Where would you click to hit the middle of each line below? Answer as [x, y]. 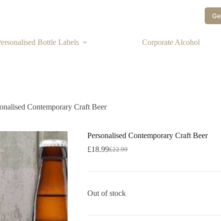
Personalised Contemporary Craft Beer [147, 136]
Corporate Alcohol [171, 42]
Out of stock [106, 193]
